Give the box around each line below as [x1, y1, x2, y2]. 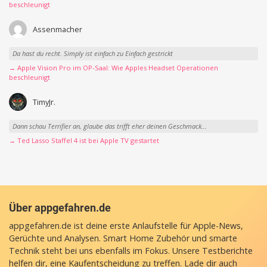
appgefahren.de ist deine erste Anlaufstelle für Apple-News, [9, 220, 243, 232]
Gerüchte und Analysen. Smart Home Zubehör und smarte [9, 232, 237, 244]
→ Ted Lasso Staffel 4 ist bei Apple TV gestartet [9, 135, 159, 145]
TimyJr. [32, 96, 55, 107]
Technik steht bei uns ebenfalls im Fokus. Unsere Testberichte [9, 245, 253, 257]
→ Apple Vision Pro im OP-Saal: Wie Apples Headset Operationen [9, 63, 218, 72]
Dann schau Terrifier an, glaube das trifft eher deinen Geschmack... [12, 122, 207, 131]
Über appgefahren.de [9, 201, 111, 215]
